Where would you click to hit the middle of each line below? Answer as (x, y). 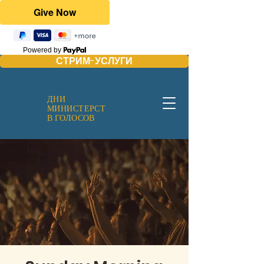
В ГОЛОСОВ (71, 117)
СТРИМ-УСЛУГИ (94, 61)
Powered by (43, 50)
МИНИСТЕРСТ (77, 108)
